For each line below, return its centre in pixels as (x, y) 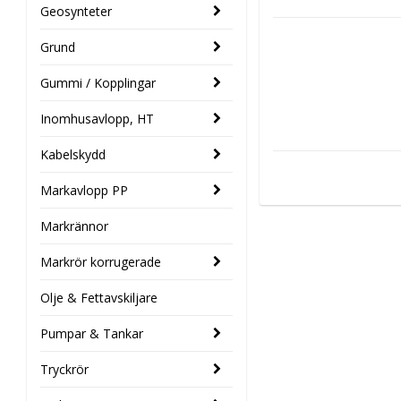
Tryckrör (64, 370)
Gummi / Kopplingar (98, 83)
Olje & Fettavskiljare (99, 298)
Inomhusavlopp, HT (97, 119)
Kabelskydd (73, 155)
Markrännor (74, 226)
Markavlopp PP (84, 191)
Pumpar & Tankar (92, 334)
